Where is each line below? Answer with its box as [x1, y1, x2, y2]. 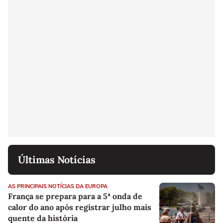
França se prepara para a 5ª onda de [8, 191, 142, 202]
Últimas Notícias [18, 153, 96, 166]
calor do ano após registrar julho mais [8, 202, 151, 213]
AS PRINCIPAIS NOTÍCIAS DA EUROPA [8, 183, 108, 191]
